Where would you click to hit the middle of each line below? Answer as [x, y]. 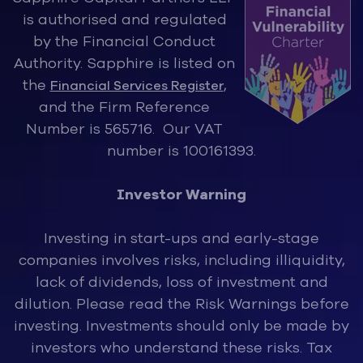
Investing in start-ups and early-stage [181, 238]
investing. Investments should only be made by [181, 325]
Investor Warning [181, 194]
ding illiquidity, [292, 260]
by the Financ [82, 41]
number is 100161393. [181, 150]
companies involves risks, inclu [128, 260]
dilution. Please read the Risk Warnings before [181, 303]
